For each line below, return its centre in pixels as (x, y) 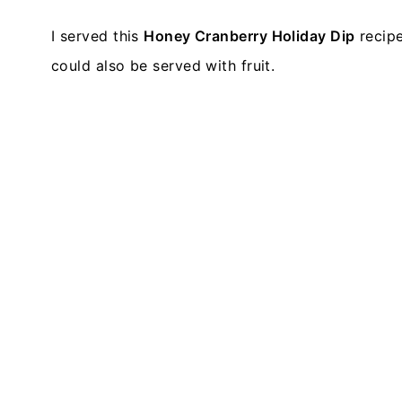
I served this (98, 36)
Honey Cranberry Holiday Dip (249, 36)
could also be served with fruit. (166, 66)
